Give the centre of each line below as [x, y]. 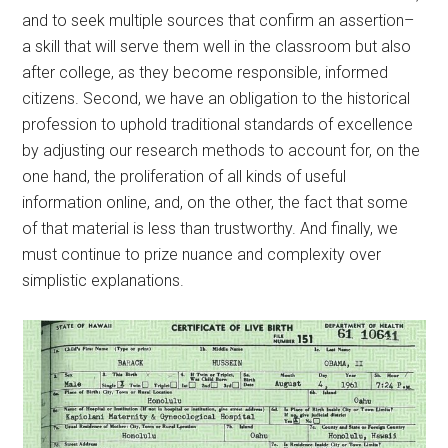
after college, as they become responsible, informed [205, 72]
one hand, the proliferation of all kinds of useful [184, 176]
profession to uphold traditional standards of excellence [218, 124]
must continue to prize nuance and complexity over [202, 254]
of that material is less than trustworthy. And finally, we [210, 228]
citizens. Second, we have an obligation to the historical [216, 98]
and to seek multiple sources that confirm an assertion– [218, 20]
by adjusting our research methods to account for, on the [221, 150]
